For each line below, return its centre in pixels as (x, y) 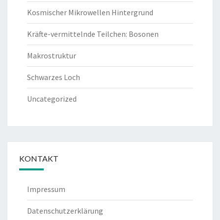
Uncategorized (52, 98)
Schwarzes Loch (54, 77)
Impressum (46, 189)
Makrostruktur (52, 55)
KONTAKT (39, 158)
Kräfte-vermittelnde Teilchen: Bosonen (93, 34)
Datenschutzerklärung (65, 210)
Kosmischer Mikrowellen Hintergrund (90, 12)
